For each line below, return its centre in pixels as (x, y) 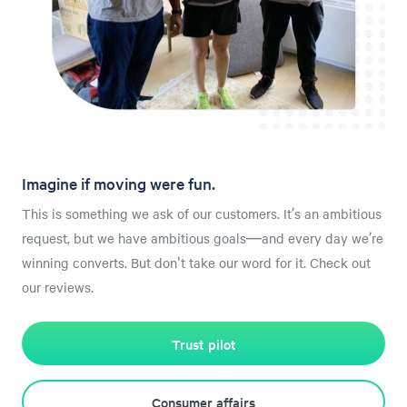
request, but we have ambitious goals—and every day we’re (203, 238)
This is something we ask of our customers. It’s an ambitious (202, 214)
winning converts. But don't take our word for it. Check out (196, 263)
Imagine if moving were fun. (119, 184)
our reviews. (58, 288)
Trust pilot (203, 343)
